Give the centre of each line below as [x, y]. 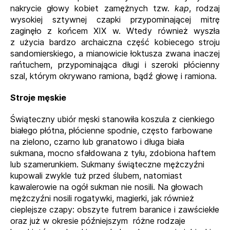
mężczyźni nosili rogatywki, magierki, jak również [102, 198]
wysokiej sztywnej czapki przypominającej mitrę [115, 20]
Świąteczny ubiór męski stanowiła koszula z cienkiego [112, 119]
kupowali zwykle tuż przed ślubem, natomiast [96, 176]
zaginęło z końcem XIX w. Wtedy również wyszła [115, 31]
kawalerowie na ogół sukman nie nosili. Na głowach [107, 187]
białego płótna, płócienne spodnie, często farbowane [111, 130]
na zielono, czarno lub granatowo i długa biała [97, 142]
